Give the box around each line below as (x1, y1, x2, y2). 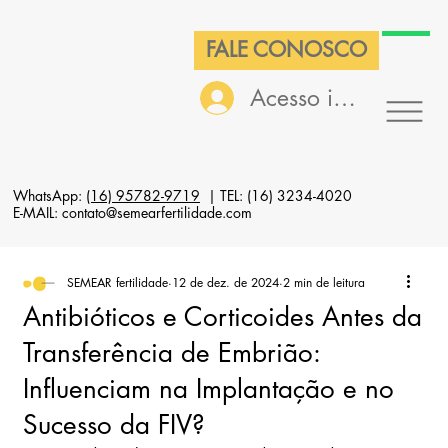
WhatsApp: (12, 185, 86, 205)
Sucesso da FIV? (22, 408, 205, 443)
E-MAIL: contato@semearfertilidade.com (12, 202, 252, 222)
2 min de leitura (282, 274, 365, 292)
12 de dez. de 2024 (171, 274, 279, 292)
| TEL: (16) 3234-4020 (199, 185, 352, 205)
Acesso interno (250, 83, 397, 114)
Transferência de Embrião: (22, 336, 320, 371)
